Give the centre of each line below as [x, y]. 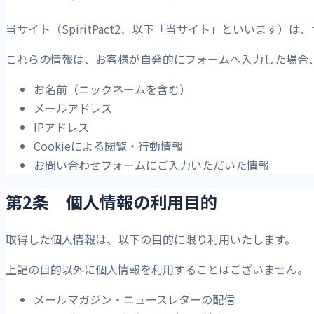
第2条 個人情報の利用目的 [111, 202]
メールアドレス [73, 108]
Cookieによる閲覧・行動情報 [108, 145]
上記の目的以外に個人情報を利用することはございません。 [157, 269]
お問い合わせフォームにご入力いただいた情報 [151, 164]
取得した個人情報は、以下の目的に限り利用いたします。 [151, 239]
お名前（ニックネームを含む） [112, 89]
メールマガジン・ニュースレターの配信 [134, 300]
